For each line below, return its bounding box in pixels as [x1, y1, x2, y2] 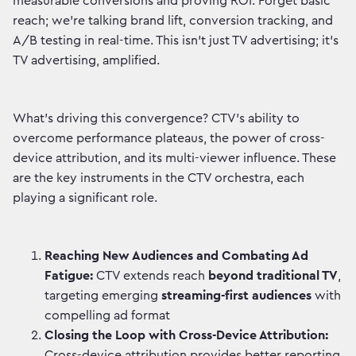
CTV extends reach [93, 269, 208, 283]
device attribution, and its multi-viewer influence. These [13, 152, 336, 165]
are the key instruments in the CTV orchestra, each [13, 172, 304, 185]
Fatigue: [44, 269, 93, 283]
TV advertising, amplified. [13, 54, 160, 68]
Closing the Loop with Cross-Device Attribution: [44, 329, 328, 342]
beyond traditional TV [208, 269, 338, 283]
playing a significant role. [13, 192, 157, 205]
